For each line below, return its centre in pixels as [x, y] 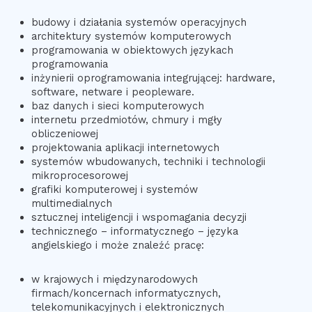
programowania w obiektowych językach [132, 50]
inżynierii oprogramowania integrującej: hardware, [153, 78]
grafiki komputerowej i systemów [114, 190]
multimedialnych [71, 204]
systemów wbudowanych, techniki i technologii [148, 162]
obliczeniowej [64, 134]
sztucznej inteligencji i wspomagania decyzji [139, 218]
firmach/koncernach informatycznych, [126, 294]
